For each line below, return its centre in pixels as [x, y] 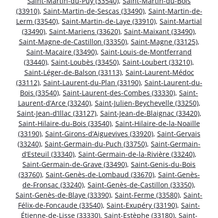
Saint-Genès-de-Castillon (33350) [141, 184]
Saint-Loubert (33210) [157, 62]
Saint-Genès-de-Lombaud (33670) [100, 174]
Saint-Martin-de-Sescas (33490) [94, 11]
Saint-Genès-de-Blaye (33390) [63, 195]
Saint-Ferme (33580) [147, 195]
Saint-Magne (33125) [164, 41]
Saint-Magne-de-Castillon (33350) [73, 41]
